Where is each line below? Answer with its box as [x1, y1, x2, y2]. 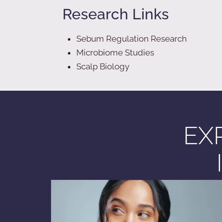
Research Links [62, 5, 169, 23]
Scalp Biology [76, 61, 129, 72]
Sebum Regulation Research [76, 34, 187, 44]
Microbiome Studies [76, 48, 154, 58]
